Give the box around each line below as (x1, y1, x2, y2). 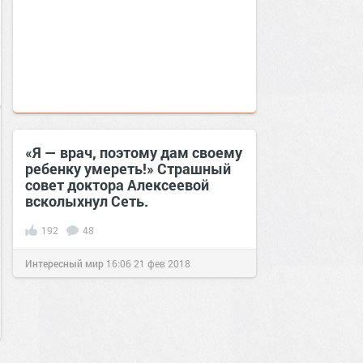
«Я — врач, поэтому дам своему (25, 143, 242, 162)
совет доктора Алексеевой (25, 175, 209, 194)
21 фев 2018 (134, 257, 190, 270)
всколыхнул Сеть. (25, 191, 148, 211)
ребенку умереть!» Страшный (25, 159, 231, 178)
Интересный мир (25, 257, 104, 270)
